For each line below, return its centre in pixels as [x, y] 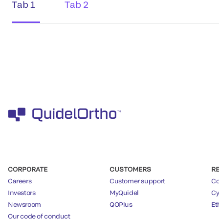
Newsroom [24, 204]
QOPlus [121, 204]
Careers [20, 181]
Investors [22, 192]
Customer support [137, 181]
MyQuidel [124, 192]
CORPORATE [28, 169]
